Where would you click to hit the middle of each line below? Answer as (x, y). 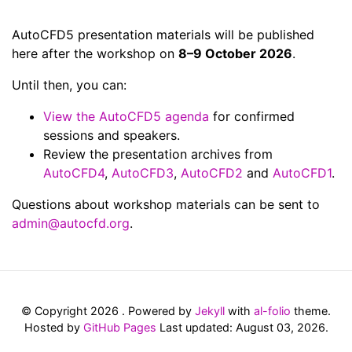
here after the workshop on (95, 53)
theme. (311, 310)
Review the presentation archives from (158, 154)
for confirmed (252, 116)
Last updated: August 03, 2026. (242, 327)
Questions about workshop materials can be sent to (166, 204)
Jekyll (210, 310)
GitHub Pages (119, 327)
